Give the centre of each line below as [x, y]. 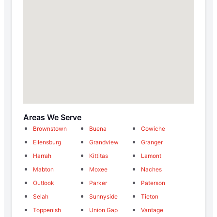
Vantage [152, 210]
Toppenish [47, 210]
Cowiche [153, 128]
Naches [151, 169]
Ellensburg [47, 142]
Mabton [43, 169]
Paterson [153, 183]
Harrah [42, 155]
